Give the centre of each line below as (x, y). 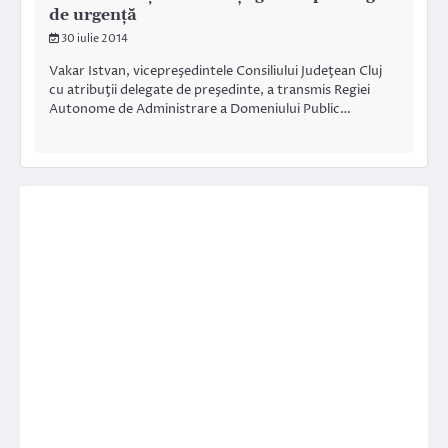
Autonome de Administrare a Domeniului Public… (200, 109)
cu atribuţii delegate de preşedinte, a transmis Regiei (209, 90)
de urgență (93, 15)
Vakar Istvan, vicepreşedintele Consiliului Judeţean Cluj (215, 71)
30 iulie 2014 (94, 39)
